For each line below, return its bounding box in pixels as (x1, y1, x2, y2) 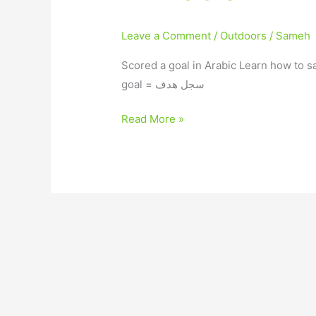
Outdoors (220, 28, 267, 42)
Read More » (121, 112, 185, 126)
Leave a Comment (121, 28, 212, 42)
